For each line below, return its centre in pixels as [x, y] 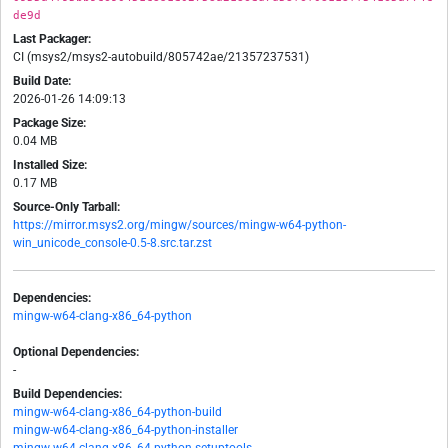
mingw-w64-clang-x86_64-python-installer [125, 430]
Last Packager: [52, 39]
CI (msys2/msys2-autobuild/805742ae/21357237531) [161, 57]
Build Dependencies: [67, 394]
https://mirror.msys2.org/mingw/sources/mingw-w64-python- [179, 225]
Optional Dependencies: [76, 352]
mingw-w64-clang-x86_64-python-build [117, 412]
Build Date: [42, 81]
